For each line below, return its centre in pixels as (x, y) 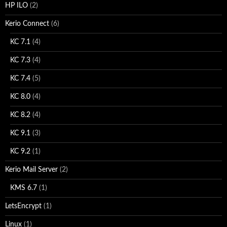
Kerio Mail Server (31, 169)
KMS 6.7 (24, 188)
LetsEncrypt (23, 206)
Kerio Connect (27, 24)
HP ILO (16, 5)
